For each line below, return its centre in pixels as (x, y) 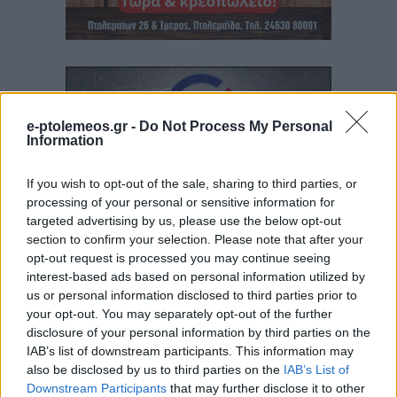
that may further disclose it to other (266, 388)
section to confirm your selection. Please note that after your (195, 239)
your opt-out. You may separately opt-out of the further (179, 313)
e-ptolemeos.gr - (83, 126)
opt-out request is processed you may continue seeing (179, 257)
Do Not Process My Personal (236, 126)
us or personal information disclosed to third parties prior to (192, 295)
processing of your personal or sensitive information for (181, 202)
